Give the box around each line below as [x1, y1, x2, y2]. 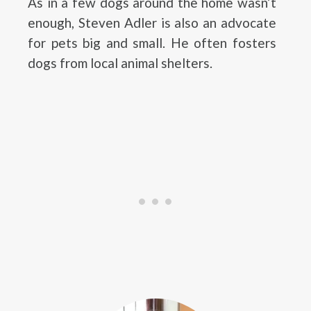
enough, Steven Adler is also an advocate [28, 15, 276, 31]
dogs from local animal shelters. [28, 55, 212, 71]
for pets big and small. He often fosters [28, 35, 276, 51]
